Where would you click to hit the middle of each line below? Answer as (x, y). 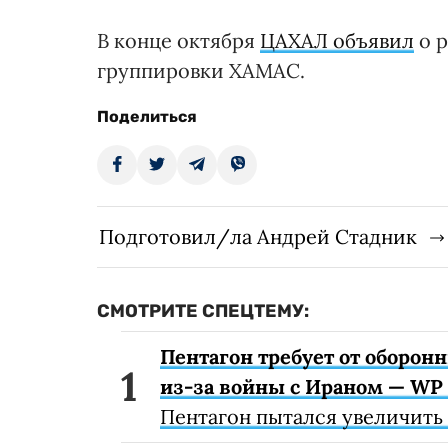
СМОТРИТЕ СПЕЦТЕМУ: (203, 310)
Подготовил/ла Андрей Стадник (258, 236)
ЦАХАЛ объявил (337, 40)
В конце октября (178, 40)
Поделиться (147, 116)
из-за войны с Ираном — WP (301, 386)
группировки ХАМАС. (201, 70)
